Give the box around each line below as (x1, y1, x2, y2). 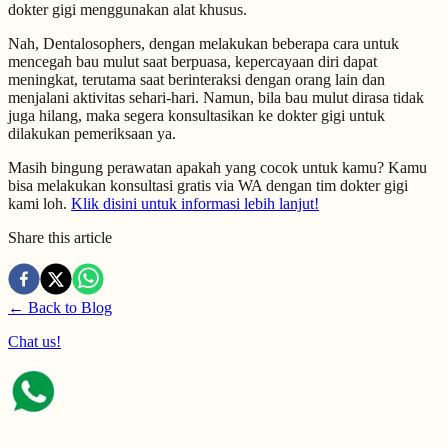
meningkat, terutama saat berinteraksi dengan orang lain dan (8, 71, 385, 88)
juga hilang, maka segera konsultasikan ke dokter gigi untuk (8, 107, 385, 124)
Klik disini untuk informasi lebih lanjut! (71, 195, 319, 212)
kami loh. (8, 195, 71, 212)
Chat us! (8, 333, 61, 350)
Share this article (8, 229, 112, 246)
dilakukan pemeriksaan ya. (8, 125, 180, 142)
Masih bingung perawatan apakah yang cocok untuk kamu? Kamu (8, 159, 427, 176)
